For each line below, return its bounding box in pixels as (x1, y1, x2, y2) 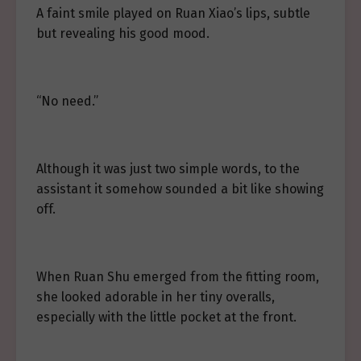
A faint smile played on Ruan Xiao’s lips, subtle (36, 6, 310, 21)
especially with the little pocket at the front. (36, 309, 297, 325)
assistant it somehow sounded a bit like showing (36, 181, 324, 197)
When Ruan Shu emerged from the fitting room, (36, 269, 319, 284)
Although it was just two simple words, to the (36, 161, 300, 176)
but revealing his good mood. (36, 26, 210, 41)
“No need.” (36, 93, 98, 109)
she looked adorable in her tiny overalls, (36, 289, 275, 305)
